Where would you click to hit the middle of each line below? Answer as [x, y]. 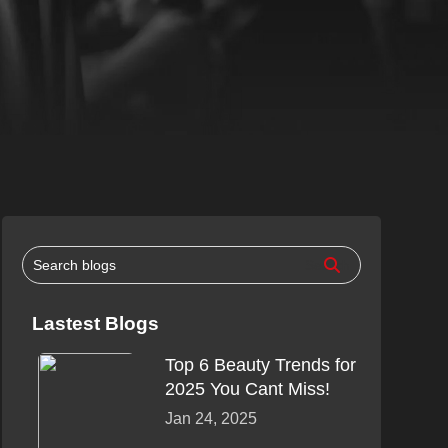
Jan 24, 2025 [210, 419]
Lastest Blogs [95, 324]
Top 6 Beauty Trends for [260, 365]
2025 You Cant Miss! [247, 389]
